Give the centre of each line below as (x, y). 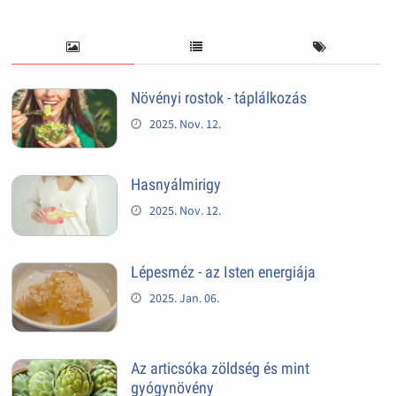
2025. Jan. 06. (184, 297)
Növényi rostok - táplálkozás (218, 97)
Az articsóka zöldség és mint (220, 368)
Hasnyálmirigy (175, 185)
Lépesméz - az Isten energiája (223, 271)
